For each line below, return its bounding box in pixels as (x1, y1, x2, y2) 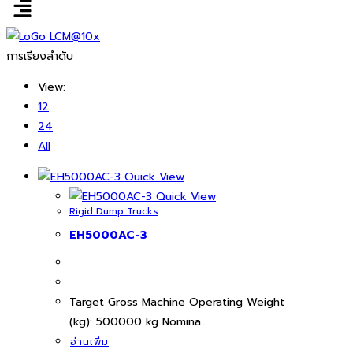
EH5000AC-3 (69, 226, 147, 243)
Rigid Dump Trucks (69, 204, 158, 219)
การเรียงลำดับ (6, 48, 73, 65)
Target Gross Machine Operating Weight (69, 293, 284, 310)
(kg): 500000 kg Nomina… (69, 313, 207, 330)
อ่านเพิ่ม (70, 334, 109, 349)
